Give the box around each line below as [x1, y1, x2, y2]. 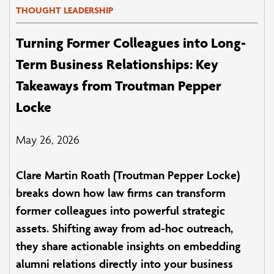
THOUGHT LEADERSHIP [16, 4, 113, 16]
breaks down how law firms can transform [16, 185, 226, 200]
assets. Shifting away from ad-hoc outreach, [16, 220, 233, 235]
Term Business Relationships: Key [16, 55, 218, 73]
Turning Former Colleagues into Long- [16, 34, 246, 51]
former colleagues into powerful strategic [16, 202, 225, 218]
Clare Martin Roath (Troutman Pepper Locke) [16, 167, 240, 182]
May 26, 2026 [16, 131, 80, 147]
